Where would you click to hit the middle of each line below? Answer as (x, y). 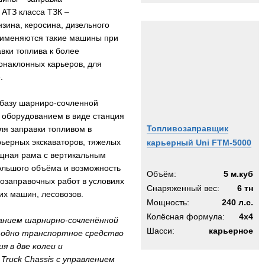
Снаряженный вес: (183, 188)
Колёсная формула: (186, 216)
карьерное (231, 231)
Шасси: (161, 231)
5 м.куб (238, 174)
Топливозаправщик (188, 128)
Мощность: (168, 202)
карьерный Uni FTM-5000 (199, 143)
